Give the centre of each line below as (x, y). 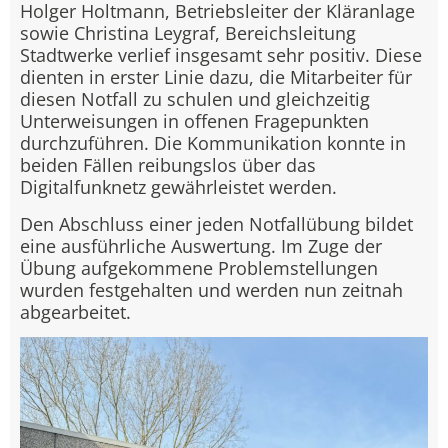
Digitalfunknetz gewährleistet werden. (178, 187)
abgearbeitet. (75, 311)
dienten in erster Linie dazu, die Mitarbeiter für (216, 77)
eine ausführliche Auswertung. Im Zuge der (201, 245)
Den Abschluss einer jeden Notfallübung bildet (216, 223)
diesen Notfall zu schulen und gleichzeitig (195, 99)
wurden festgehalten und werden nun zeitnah (211, 289)
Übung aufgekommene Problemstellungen (199, 267)
